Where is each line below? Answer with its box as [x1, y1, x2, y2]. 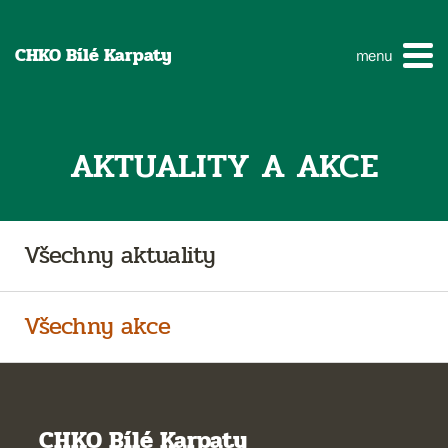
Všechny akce [24, 308, 171, 345]
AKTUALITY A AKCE [69, 140, 379, 192]
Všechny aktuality [24, 237, 216, 274]
